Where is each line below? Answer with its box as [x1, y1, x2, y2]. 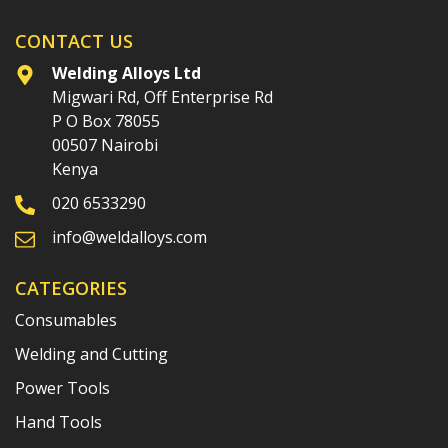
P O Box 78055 [52, 109, 161, 132]
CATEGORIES [15, 275, 127, 300]
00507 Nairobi [52, 133, 159, 156]
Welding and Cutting [15, 342, 168, 365]
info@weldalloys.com [52, 225, 208, 248]
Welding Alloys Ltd [52, 61, 202, 84]
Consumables [15, 308, 117, 331]
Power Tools [15, 376, 110, 399]
